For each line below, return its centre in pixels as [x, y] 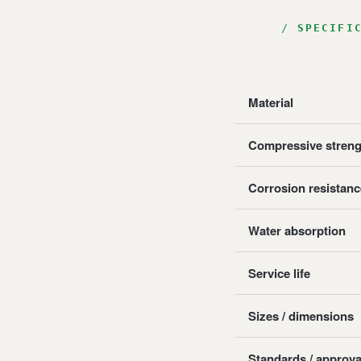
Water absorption [297, 230]
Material [271, 102]
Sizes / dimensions [301, 316]
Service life [279, 273]
